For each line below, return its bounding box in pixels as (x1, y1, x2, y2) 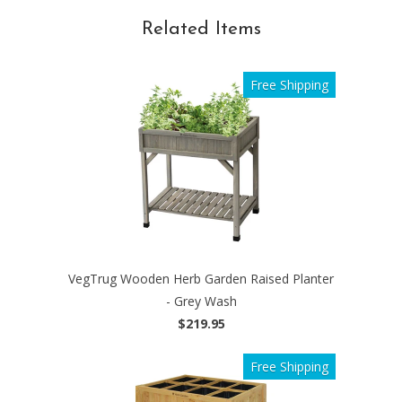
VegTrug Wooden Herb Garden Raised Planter (68, 269, 334, 287)
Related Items (141, 20, 261, 39)
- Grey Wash (165, 292, 237, 310)
